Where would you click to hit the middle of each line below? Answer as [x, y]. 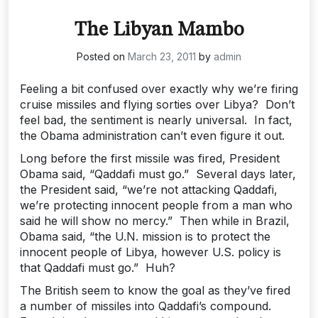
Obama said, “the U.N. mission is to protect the [145, 236]
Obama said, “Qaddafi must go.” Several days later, [158, 174]
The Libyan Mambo [159, 31]
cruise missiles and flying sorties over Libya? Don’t [157, 104]
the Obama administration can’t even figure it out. [152, 136]
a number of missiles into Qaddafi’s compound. [147, 306]
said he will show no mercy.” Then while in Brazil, [155, 221]
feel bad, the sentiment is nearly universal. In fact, [156, 120]
